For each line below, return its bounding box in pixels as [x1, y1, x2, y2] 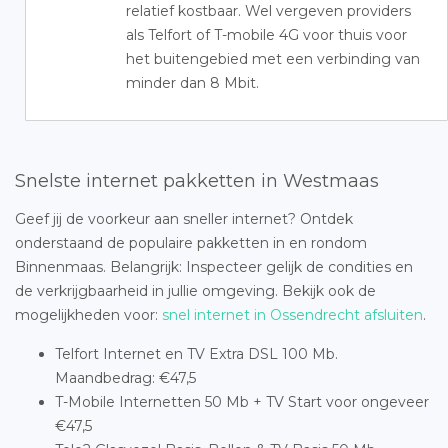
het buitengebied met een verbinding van [126, 50, 420, 68]
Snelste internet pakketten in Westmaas [15, 170, 379, 192]
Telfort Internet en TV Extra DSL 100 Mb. [55, 345, 338, 363]
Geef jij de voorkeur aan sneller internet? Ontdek [15, 210, 353, 228]
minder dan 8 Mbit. [126, 74, 259, 92]
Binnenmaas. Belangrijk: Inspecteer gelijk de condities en [15, 258, 413, 276]
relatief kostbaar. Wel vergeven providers [126, 2, 411, 20]
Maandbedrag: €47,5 [55, 369, 196, 387]
